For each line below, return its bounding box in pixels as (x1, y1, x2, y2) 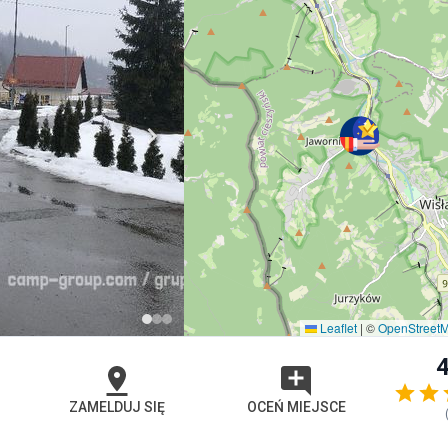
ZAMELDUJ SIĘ (68, 398, 165, 415)
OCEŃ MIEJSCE (246, 398, 346, 415)
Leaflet (317, 319, 357, 336)
